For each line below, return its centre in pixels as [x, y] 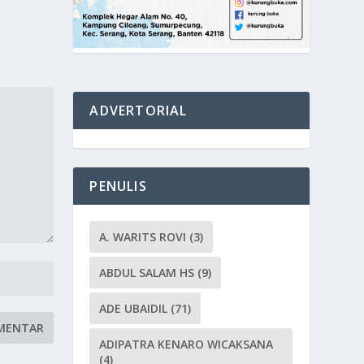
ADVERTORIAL [139, 110]
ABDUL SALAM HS [147, 272]
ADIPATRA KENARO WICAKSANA [186, 344]
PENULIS [118, 186]
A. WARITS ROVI [143, 236]
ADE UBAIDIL [134, 308]
